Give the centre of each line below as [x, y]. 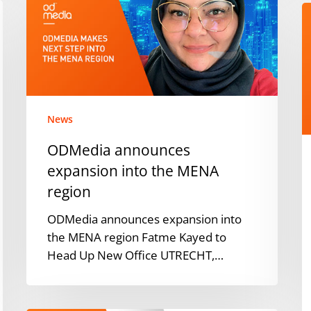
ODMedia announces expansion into [145, 219]
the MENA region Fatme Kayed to [137, 237]
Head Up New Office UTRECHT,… [136, 255]
